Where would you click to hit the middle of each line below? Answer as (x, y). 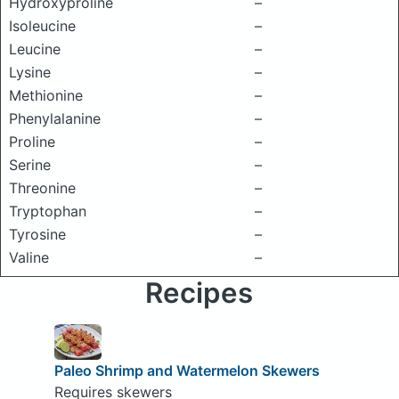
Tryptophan (48, 211)
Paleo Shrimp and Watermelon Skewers (187, 370)
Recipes (199, 293)
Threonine (42, 188)
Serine (30, 165)
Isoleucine (42, 26)
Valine (29, 257)
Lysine (30, 72)
